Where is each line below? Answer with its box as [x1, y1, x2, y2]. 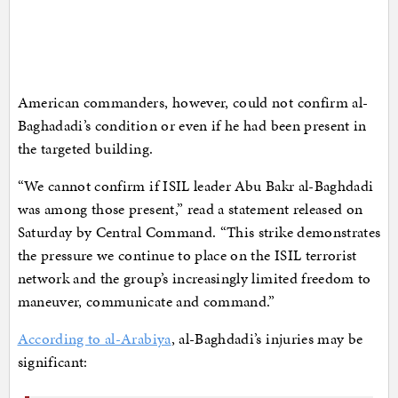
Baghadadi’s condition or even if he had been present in [17, 115, 367, 137]
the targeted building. [17, 138, 154, 160]
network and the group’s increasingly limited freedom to [17, 267, 371, 290]
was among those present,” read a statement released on [17, 198, 363, 220]
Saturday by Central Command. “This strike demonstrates [17, 221, 381, 243]
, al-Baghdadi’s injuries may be [171, 328, 363, 350]
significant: [17, 351, 88, 373]
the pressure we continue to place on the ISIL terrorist [17, 244, 357, 267]
